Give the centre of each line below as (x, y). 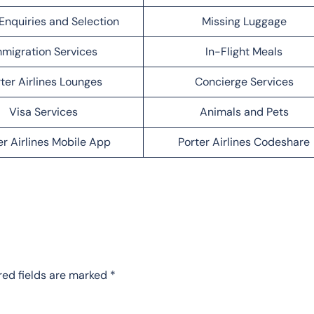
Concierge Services (244, 81)
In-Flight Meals (244, 51)
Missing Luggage (244, 21)
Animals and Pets (244, 111)
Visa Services (43, 111)
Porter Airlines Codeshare (244, 142)
